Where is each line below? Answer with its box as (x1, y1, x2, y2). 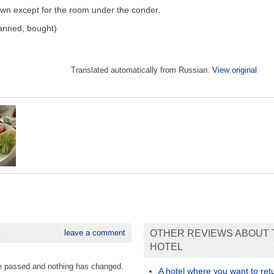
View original (212, 65, 257, 75)
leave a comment (64, 228, 125, 237)
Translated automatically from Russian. (71, 65, 212, 75)
